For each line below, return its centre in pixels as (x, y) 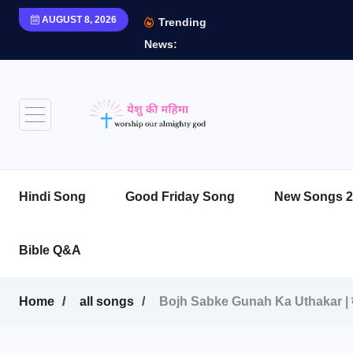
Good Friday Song (180, 197)
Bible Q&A (50, 250)
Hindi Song (52, 197)
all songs (107, 301)
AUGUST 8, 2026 (78, 20)
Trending (181, 22)
